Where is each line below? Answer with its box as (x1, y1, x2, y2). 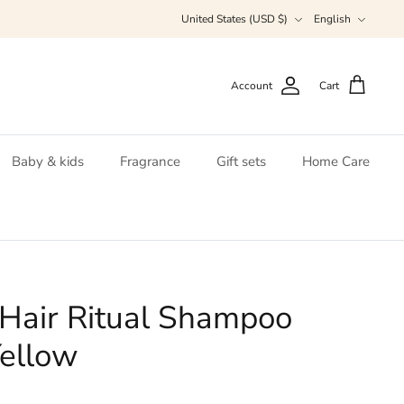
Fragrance (120, 151, 180, 170)
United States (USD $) (181, 11, 288, 26)
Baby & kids (12, 151, 84, 170)
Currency (180, 3, 224, 18)
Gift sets (216, 151, 266, 170)
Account (231, 78, 272, 93)
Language (313, 3, 361, 18)
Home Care (302, 151, 370, 170)
